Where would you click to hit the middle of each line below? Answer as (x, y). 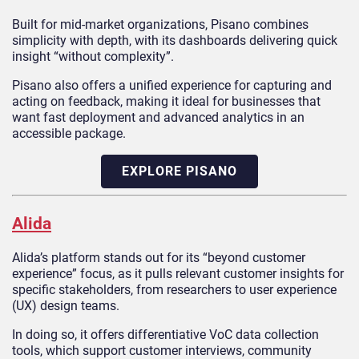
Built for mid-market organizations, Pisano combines (160, 25)
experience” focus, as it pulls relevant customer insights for (178, 274)
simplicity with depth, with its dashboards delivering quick (175, 41)
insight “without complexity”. (93, 57)
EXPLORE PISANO (179, 171)
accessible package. (69, 134)
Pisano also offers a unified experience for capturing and (172, 86)
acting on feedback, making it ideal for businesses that (166, 102)
